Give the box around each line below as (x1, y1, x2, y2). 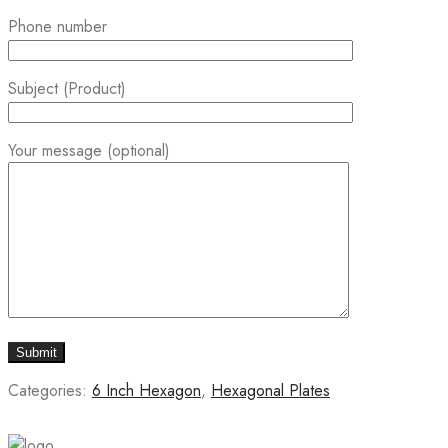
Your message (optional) (8, 139, 170, 163)
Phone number (8, 15, 107, 39)
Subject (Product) (8, 77, 126, 101)
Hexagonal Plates (211, 379, 330, 403)
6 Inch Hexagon (92, 379, 201, 403)
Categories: (8, 379, 92, 403)
